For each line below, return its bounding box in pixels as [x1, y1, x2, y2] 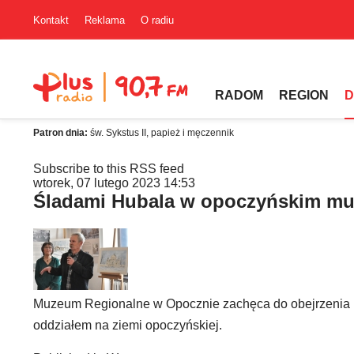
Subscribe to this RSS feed [33, 162, 184, 175]
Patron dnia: [33, 127, 90, 138]
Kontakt [33, 13, 69, 26]
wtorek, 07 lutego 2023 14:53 [33, 176, 195, 190]
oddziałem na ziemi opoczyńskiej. [33, 318, 222, 332]
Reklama [85, 13, 125, 26]
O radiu [141, 13, 174, 26]
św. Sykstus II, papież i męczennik [90, 127, 234, 138]
